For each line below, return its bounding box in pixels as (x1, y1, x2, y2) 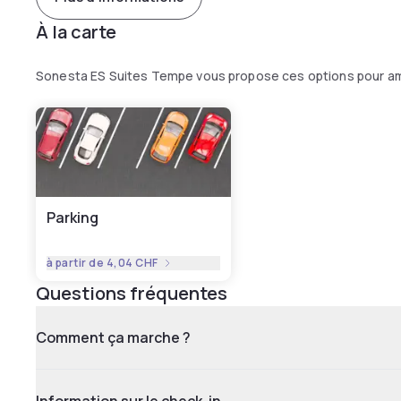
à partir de (47, 255, 107, 270)
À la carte (36, 20, 116, 44)
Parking (47, 208, 98, 227)
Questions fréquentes (36, 281, 227, 305)
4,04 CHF (106, 255, 158, 270)
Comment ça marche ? (36, 328, 191, 347)
